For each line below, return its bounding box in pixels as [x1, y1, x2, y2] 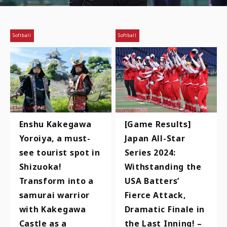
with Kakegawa [19, 204, 86, 215]
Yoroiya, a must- [19, 133, 91, 144]
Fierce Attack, [124, 190, 186, 201]
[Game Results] [124, 119, 192, 130]
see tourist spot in [19, 147, 100, 158]
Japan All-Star [124, 133, 185, 144]
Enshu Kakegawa [19, 119, 92, 130]
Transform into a [19, 175, 94, 186]
